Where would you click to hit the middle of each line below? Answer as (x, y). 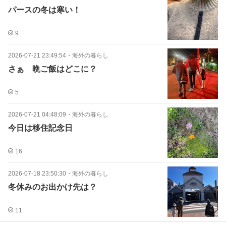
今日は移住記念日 (40, 128)
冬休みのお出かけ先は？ (52, 187)
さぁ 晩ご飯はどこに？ (52, 69)
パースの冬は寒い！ (44, 10)
